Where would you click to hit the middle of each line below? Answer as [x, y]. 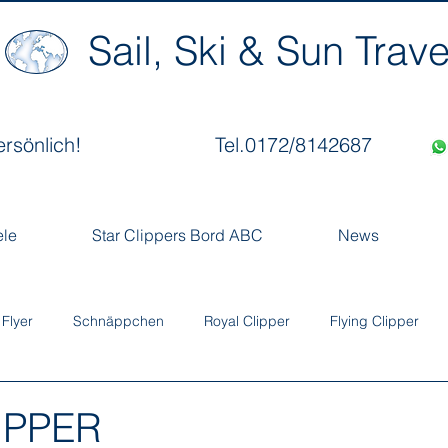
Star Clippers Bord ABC [177, 235]
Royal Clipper [247, 320]
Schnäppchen [118, 320]
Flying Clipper [374, 320]
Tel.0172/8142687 [293, 144]
